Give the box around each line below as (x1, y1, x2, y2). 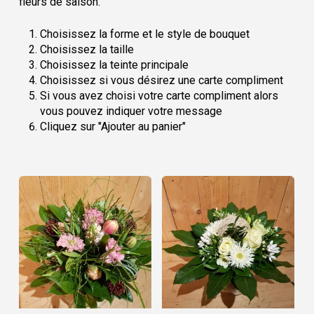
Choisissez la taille (39, 43, 134, 56)
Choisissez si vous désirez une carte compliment (39, 74, 283, 87)
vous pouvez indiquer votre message (39, 104, 222, 118)
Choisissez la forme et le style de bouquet (39, 27, 250, 41)
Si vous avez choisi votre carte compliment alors (39, 89, 278, 102)
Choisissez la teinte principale (39, 58, 189, 71)
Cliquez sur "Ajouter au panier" (39, 120, 186, 133)
